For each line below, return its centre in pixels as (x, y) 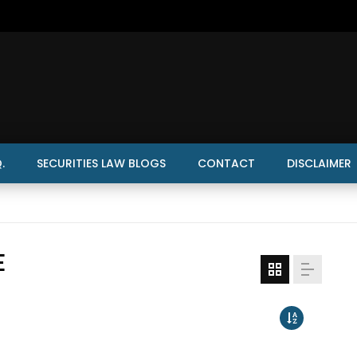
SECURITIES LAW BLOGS (101, 163)
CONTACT (226, 163)
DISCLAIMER (319, 163)
